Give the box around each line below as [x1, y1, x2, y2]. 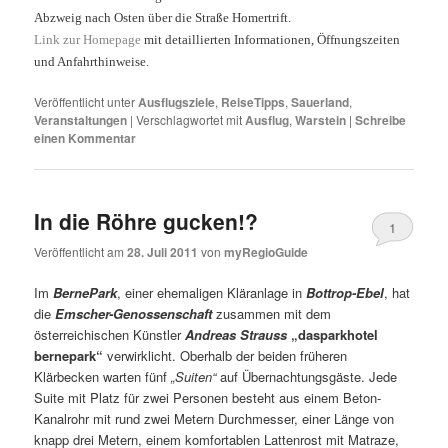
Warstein [295, 111, 347, 130]
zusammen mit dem [212, 304, 332, 324]
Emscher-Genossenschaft [55, 304, 213, 324]
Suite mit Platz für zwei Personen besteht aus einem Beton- [34, 388, 382, 408]
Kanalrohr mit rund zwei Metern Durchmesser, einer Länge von [34, 409, 395, 429]
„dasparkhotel [291, 325, 379, 345]
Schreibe [355, 111, 407, 130]
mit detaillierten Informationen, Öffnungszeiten [144, 32, 401, 48]
